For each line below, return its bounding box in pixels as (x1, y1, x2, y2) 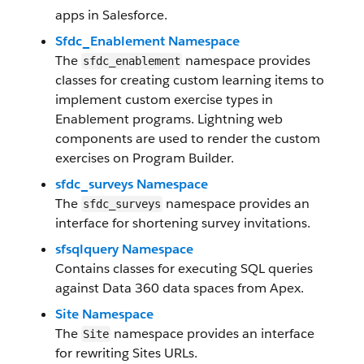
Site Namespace (55, 305, 154, 323)
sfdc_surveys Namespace (55, 175, 208, 193)
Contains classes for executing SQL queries (55, 260, 313, 277)
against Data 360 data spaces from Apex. (55, 279, 304, 297)
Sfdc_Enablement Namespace (55, 32, 240, 50)
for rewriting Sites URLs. (55, 344, 197, 362)
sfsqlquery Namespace (55, 240, 193, 258)
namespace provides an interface (110, 325, 314, 342)
